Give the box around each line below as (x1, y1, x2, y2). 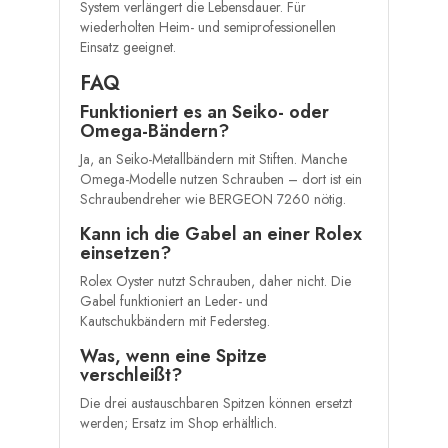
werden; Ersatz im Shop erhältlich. (80, 413, 277, 434)
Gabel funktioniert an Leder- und (80, 291, 268, 312)
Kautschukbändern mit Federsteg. (80, 311, 270, 332)
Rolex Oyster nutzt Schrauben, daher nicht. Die (80, 271, 351, 292)
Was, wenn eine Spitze (80, 343, 267, 370)
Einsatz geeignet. (80, 37, 176, 58)
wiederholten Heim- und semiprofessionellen (80, 17, 336, 38)
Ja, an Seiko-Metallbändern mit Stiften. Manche (80, 149, 347, 170)
